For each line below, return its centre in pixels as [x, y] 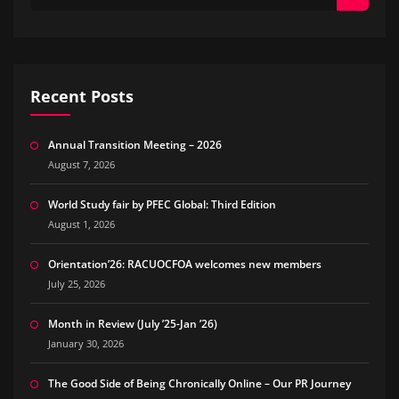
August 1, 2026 [81, 224]
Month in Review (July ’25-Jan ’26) [132, 324]
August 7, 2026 [81, 165]
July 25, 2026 [76, 284]
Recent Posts [81, 96]
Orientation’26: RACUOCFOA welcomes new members [184, 265]
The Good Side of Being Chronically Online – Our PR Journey [199, 384]
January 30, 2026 [85, 344]
